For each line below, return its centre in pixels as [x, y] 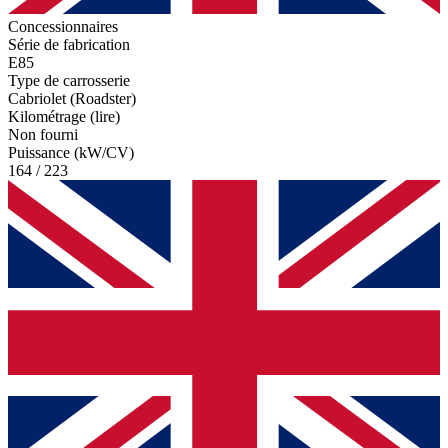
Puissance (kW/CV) [71, 153]
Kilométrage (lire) [64, 117]
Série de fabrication [69, 45]
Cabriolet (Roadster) [72, 99]
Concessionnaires [63, 27]
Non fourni [43, 135]
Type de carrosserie [69, 81]
